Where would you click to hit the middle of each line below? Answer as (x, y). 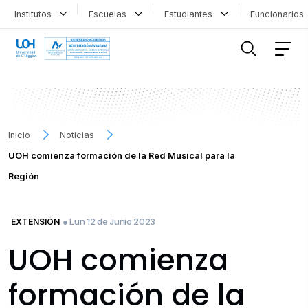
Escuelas (111, 14)
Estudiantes (191, 14)
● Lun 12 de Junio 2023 (109, 221)
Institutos (35, 14)
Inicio (19, 135)
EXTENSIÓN (35, 221)
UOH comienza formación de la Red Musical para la (122, 155)
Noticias (77, 135)
